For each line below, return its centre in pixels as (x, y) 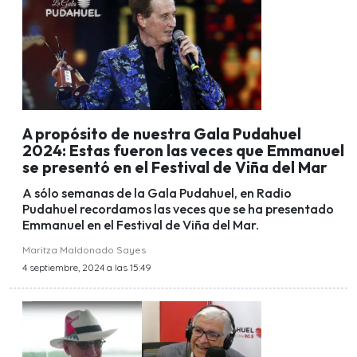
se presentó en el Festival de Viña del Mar (175, 167)
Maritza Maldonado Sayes (84, 250)
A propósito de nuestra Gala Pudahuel (162, 133)
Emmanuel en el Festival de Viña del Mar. (141, 225)
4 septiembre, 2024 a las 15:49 (87, 268)
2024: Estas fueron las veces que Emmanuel (183, 150)
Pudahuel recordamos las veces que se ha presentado (178, 209)
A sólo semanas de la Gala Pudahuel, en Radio (157, 193)
